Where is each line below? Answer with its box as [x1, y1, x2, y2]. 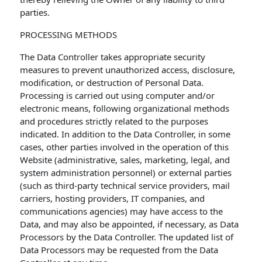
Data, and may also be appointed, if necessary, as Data [20, 218, 239, 230]
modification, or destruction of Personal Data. [20, 77, 204, 88]
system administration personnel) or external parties [20, 167, 232, 178]
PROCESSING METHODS [20, 29, 118, 40]
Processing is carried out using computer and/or [20, 89, 215, 101]
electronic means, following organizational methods [20, 102, 230, 114]
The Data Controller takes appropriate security [20, 51, 206, 63]
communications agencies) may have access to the [20, 205, 223, 217]
